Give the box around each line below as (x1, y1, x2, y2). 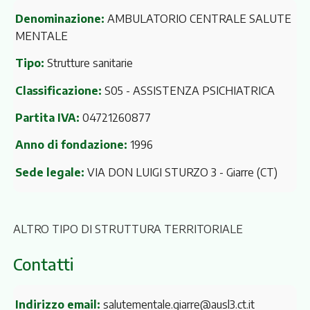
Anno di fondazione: (15, 138, 127, 152)
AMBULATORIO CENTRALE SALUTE (104, 11, 291, 26)
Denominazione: (15, 11, 104, 26)
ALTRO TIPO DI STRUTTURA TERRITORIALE (12, 221, 243, 236)
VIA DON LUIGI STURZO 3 (84, 165, 219, 179)
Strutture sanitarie (44, 56, 133, 71)
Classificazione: (15, 83, 102, 98)
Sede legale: (15, 165, 84, 179)
